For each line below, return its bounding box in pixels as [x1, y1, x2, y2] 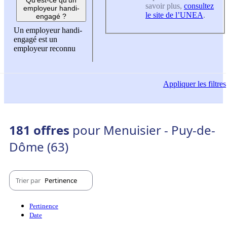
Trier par [16, 175, 42, 185]
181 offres [9, 122, 72, 139]
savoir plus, [145, 2, 184, 11]
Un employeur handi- [14, 25, 82, 34]
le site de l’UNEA [145, 11, 203, 20]
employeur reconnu [14, 44, 75, 53]
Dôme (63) [9, 138, 68, 156]
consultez [184, 2, 214, 11]
